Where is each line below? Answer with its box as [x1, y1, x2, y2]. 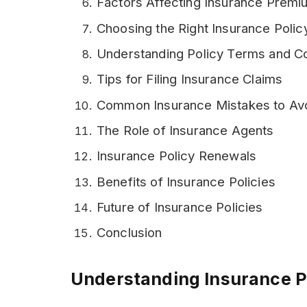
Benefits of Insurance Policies [97, 173, 275, 190]
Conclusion [97, 225, 162, 241]
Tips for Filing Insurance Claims [97, 71, 283, 88]
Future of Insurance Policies [97, 199, 263, 215]
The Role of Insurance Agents [97, 122, 274, 138]
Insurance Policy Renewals [97, 148, 257, 164]
